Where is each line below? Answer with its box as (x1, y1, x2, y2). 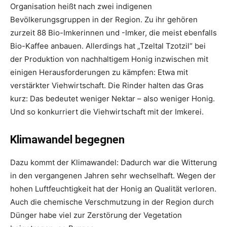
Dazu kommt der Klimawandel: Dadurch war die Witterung (10, 158, 217, 168)
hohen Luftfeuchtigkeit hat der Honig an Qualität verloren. (10, 184, 216, 194)
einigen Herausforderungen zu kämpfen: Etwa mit (10, 67, 188, 78)
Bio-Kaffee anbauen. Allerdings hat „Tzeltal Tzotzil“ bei (10, 41, 206, 51)
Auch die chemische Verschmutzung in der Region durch (10, 197, 214, 207)
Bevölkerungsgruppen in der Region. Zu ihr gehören (10, 15, 198, 25)
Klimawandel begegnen (10, 133, 125, 146)
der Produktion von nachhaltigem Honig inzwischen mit (10, 54, 208, 64)
